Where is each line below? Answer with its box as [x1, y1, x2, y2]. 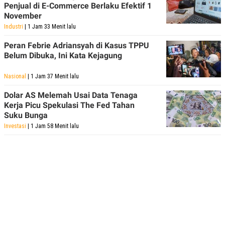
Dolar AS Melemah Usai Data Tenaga [4, 90, 138, 100]
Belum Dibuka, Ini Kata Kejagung [4, 50, 122, 60]
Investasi [4, 122, 26, 130]
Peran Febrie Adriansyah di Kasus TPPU [4, 40, 149, 50]
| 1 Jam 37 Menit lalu [26, 72, 79, 80]
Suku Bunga [4, 110, 48, 120]
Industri [4, 23, 23, 30]
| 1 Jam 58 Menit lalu [26, 122, 79, 130]
